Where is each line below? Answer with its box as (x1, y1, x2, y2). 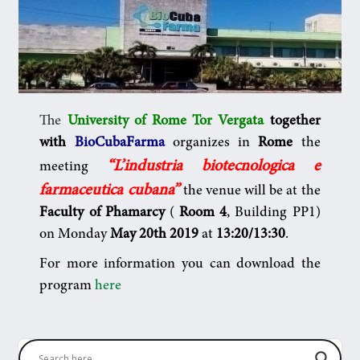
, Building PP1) (227, 206, 321, 221)
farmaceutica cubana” (39, 182, 183, 199)
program (39, 279, 92, 294)
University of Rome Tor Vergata (67, 114, 264, 129)
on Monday (39, 227, 111, 243)
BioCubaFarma (74, 136, 165, 151)
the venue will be (182, 184, 284, 199)
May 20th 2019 (110, 227, 199, 243)
